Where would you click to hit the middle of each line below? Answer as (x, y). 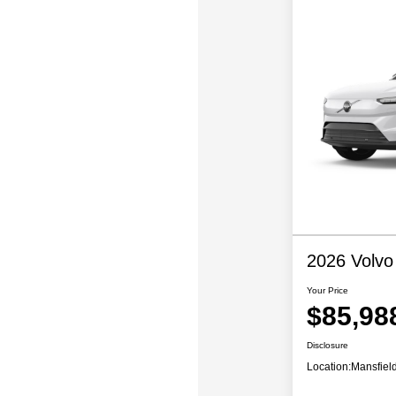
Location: (328, 367)
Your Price (327, 291)
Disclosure (327, 346)
